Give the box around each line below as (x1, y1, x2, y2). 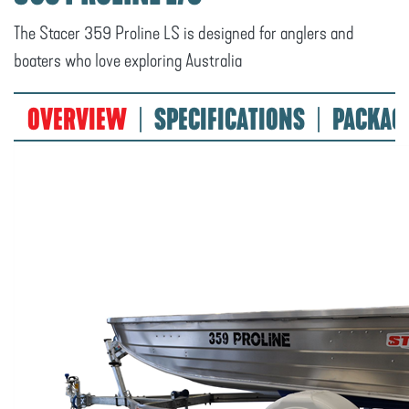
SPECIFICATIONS (154, 102, 305, 138)
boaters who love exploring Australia (14, 49, 242, 71)
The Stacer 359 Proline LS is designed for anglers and (14, 22, 354, 44)
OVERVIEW (27, 102, 127, 138)
